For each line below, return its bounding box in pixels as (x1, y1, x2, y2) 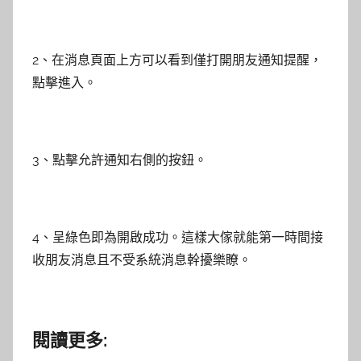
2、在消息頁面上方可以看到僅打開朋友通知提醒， (32, 52, 322, 68)
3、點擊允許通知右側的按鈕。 (32, 152, 207, 168)
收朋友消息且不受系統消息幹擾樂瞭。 (32, 252, 251, 268)
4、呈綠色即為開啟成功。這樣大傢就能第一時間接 (32, 230, 323, 245)
